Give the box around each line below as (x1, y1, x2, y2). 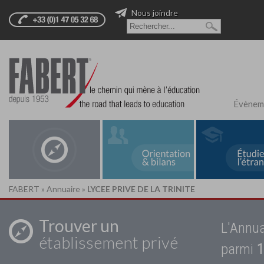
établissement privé (39, 232, 178, 253)
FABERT (9, 184, 39, 194)
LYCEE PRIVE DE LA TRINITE (87, 184, 195, 194)
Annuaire (47, 184, 80, 194)
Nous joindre (130, 8, 178, 18)
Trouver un (39, 216, 119, 236)
